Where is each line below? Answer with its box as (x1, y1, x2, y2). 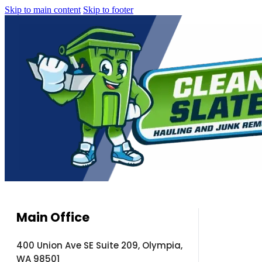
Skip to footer (83, 5, 133, 15)
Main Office (16, 209, 89, 226)
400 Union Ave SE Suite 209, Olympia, (16, 239, 182, 251)
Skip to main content (5, 5, 81, 15)
